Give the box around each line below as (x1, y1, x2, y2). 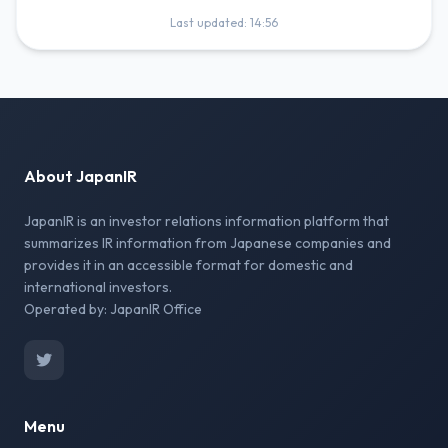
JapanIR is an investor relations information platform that (24, 212, 389, 230)
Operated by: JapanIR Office (24, 300, 202, 318)
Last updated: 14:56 (170, 15, 278, 30)
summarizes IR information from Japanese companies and (24, 234, 391, 252)
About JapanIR (24, 166, 137, 186)
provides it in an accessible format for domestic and (24, 256, 353, 274)
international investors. (24, 278, 172, 296)
